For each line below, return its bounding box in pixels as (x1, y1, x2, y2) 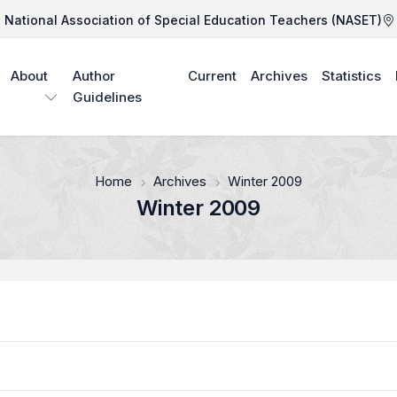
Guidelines (73, 89, 143, 105)
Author (73, 67, 116, 84)
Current (187, 67, 237, 84)
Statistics (321, 67, 381, 84)
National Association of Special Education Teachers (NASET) (4, 12, 382, 27)
